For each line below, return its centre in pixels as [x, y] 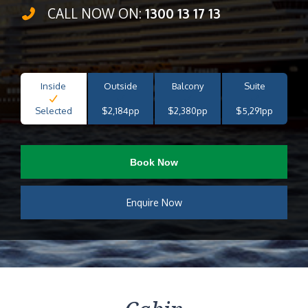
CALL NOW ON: [94, 13]
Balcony [187, 86]
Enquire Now [154, 202]
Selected [53, 111]
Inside [54, 86]
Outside [120, 86]
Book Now [154, 162]
